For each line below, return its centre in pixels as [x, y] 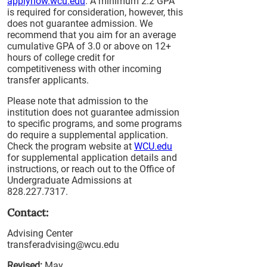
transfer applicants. [48, 80]
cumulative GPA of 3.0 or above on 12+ [89, 46]
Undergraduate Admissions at [69, 180]
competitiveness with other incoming [84, 69]
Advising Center [40, 233]
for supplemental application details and [92, 158]
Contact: [28, 212]
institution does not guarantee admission [93, 112]
